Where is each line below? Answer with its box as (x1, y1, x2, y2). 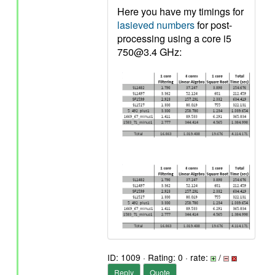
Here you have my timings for (117, 4, 244, 18)
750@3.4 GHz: (117, 45, 182, 59)
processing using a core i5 (117, 31, 231, 45)
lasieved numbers (117, 18, 195, 32)
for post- (195, 18, 232, 32)
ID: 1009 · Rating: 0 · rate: (107, 250, 211, 263)
